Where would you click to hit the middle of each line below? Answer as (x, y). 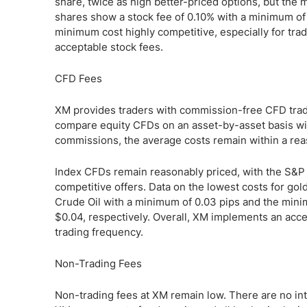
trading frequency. (99, 232)
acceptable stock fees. (109, 47)
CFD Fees (78, 78)
